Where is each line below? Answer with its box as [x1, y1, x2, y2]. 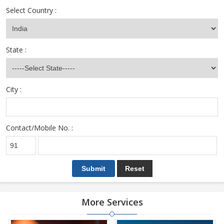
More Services [81, 196, 143, 208]
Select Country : [6, 5, 56, 15]
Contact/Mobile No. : [6, 123, 73, 132]
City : [6, 84, 21, 94]
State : [6, 45, 26, 54]
